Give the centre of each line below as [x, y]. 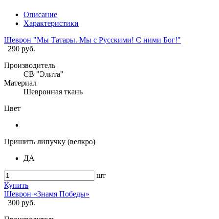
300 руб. [22, 203]
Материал [20, 83]
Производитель [30, 66]
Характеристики [51, 23]
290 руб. [22, 49]
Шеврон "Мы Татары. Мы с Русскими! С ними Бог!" [92, 40]
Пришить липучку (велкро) [50, 142]
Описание [40, 15]
